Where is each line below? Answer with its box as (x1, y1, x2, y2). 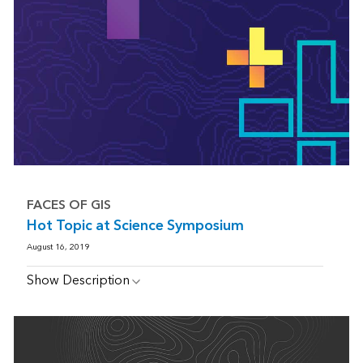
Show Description (26, 270, 130, 293)
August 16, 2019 (26, 240, 89, 255)
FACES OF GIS (26, 194, 111, 217)
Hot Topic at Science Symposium (26, 213, 244, 239)
